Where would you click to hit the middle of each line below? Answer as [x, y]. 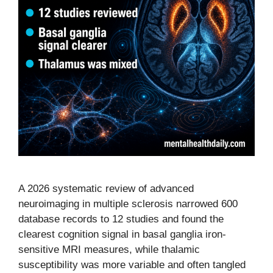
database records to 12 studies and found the [121, 219]
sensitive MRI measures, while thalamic [109, 250]
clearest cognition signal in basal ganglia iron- [122, 234]
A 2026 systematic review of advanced [106, 189]
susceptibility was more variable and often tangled [132, 265]
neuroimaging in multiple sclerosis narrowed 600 [128, 204]
